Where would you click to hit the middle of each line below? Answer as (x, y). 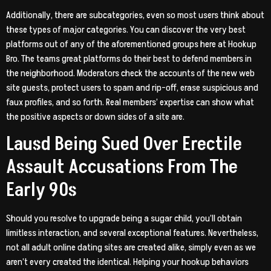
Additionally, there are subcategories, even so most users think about (135, 15)
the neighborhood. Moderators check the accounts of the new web (130, 73)
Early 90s (41, 190)
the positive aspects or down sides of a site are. (95, 116)
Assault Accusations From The (122, 167)
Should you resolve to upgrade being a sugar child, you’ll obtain (124, 219)
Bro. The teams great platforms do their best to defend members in (129, 58)
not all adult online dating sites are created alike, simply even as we (131, 248)
